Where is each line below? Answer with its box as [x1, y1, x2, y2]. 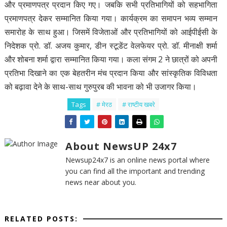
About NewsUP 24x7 [65, 139, 177, 153]
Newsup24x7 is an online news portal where [65, 155, 210, 165]
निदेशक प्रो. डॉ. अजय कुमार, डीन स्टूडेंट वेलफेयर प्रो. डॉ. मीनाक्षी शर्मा [4, 40, 218, 51]
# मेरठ [96, 99, 112, 109]
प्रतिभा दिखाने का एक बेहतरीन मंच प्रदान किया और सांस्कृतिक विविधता [4, 67, 218, 79]
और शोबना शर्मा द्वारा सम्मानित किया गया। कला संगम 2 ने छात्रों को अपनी [4, 53, 218, 65]
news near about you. [65, 177, 136, 187]
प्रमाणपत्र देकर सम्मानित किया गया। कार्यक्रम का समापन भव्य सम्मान [4, 12, 218, 24]
